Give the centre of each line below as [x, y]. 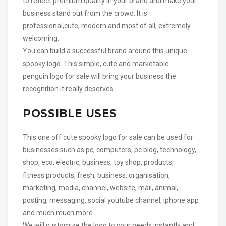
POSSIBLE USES [70, 113]
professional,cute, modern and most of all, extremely [107, 25]
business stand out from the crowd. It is [85, 13]
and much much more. [59, 213]
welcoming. [41, 38]
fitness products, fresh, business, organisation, [96, 175]
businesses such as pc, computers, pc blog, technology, [109, 150]
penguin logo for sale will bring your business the [99, 76]
